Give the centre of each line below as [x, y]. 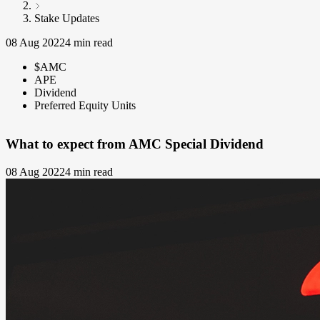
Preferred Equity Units [85, 105]
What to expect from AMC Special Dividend [135, 144]
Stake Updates [67, 18]
